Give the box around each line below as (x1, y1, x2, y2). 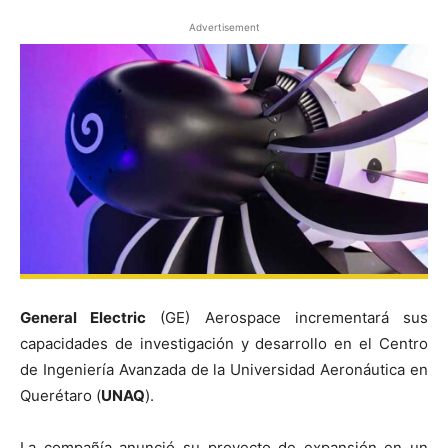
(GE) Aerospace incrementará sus (146, 307, 429, 327)
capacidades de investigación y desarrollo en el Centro (20, 333, 428, 353)
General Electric (20, 307, 147, 327)
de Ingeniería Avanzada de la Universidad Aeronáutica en (20, 359, 428, 379)
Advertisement (188, 21, 260, 33)
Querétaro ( (20, 385, 101, 405)
